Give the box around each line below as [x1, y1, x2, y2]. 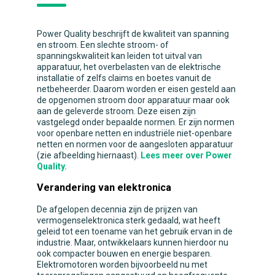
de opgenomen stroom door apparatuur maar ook [37, 95, 230, 105]
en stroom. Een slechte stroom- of [37, 39, 169, 50]
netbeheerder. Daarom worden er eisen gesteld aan [37, 83, 236, 94]
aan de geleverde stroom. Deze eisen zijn [37, 106, 196, 116]
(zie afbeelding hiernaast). [37, 150, 141, 160]
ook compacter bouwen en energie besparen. [37, 248, 212, 258]
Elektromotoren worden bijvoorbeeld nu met [37, 259, 207, 269]
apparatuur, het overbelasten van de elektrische [37, 61, 221, 72]
